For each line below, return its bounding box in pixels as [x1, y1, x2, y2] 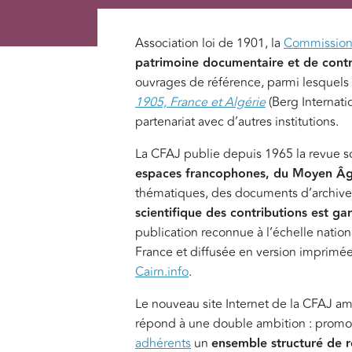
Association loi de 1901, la [135, 34, 284, 53]
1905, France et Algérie [135, 93, 266, 112]
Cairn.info [135, 262, 189, 282]
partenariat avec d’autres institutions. [135, 112, 339, 132]
